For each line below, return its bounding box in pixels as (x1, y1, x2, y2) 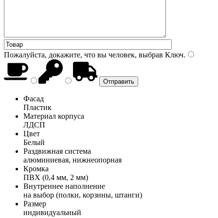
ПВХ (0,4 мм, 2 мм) (23, 173, 88, 182)
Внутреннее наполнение (23, 182, 105, 190)
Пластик (23, 103, 52, 111)
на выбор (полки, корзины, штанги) (23, 190, 142, 199)
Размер (23, 199, 46, 208)
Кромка (23, 164, 49, 173)
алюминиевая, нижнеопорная (23, 155, 122, 164)
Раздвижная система (23, 146, 91, 155)
